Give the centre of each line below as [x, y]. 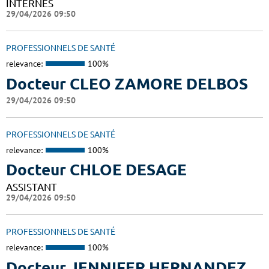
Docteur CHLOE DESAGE [96, 170]
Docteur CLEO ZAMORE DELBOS [127, 83]
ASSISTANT [32, 187]
